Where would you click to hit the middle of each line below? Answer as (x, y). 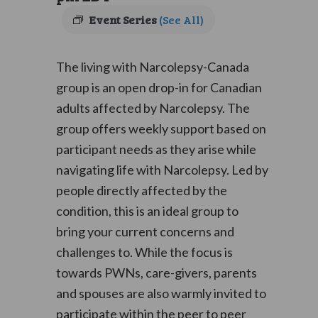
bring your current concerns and (145, 231)
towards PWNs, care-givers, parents (156, 273)
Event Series (124, 20)
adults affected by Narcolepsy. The (153, 108)
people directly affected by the (141, 190)
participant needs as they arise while (156, 149)
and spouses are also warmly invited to (161, 293)
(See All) (181, 20)
